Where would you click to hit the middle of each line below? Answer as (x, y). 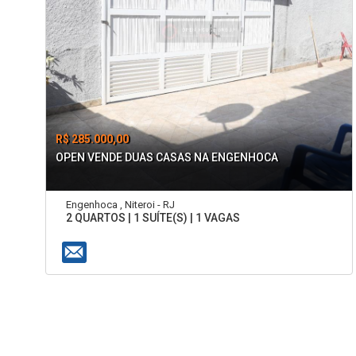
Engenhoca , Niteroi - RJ (121, 205)
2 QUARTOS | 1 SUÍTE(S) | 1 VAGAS (153, 218)
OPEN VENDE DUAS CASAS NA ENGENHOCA (167, 157)
